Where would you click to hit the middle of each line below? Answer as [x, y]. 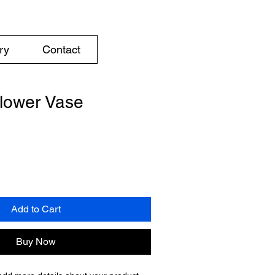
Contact [61, 49]
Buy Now [36, 242]
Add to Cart [36, 209]
